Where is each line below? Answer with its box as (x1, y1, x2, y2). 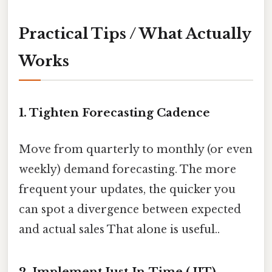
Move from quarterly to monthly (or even (19, 142, 253, 156)
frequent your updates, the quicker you (19, 182, 236, 196)
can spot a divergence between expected (19, 202, 241, 216)
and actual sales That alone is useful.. (19, 222, 220, 236)
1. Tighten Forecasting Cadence (19, 106, 210, 120)
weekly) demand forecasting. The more (19, 162, 236, 176)
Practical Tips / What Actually (19, 24, 251, 42)
